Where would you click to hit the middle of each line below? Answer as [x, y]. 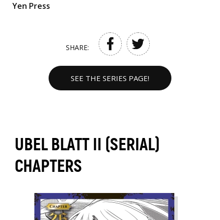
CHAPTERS [48, 166]
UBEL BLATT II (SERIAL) [87, 145]
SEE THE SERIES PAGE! [110, 78]
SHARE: [77, 47]
